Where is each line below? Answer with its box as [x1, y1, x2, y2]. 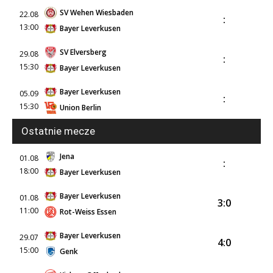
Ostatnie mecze [21, 124, 95, 137]
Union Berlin [60, 102, 101, 113]
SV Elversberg [60, 46, 107, 57]
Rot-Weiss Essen [60, 206, 116, 217]
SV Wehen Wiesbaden [60, 7, 133, 18]
